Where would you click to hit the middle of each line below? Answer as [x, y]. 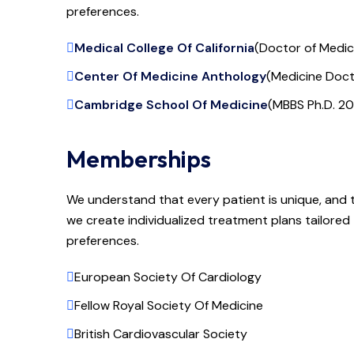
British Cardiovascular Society [160, 333]
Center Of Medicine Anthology [170, 76]
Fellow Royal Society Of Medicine [168, 305]
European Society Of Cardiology [168, 277]
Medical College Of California [164, 47]
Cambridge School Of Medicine [171, 104]
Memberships [138, 158]
